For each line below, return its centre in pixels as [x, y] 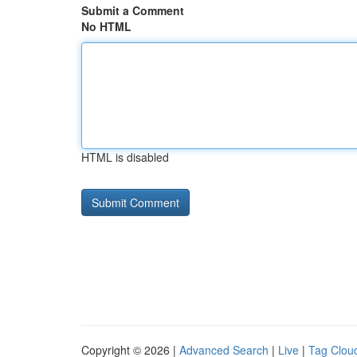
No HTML [106, 26]
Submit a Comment [133, 10]
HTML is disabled [125, 157]
